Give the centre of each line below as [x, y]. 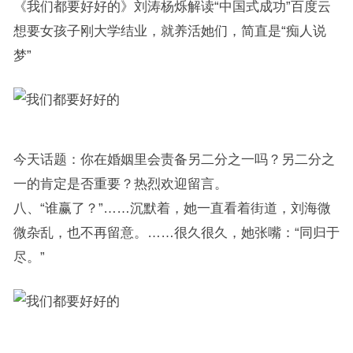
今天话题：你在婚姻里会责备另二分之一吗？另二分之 [174, 159]
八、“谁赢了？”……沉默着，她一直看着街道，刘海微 [172, 208]
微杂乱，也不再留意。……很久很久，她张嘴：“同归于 [176, 232]
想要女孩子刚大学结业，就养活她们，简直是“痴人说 [169, 31]
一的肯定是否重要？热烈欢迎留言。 [120, 184]
